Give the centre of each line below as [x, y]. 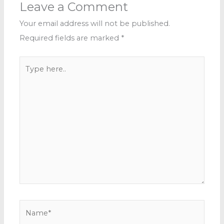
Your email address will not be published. [95, 23]
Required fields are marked [70, 38]
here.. [29, 77]
